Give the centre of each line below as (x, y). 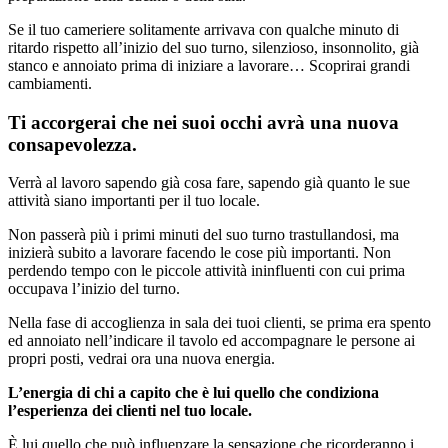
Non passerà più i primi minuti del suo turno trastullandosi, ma (203, 235)
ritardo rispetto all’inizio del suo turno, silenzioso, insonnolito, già (213, 47)
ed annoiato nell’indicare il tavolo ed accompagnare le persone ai (211, 341)
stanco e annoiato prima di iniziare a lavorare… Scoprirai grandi (209, 65)
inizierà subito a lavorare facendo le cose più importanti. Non (199, 253)
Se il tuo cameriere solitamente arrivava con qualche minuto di (203, 29)
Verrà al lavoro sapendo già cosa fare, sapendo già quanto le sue (209, 183)
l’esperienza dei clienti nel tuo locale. (130, 411)
